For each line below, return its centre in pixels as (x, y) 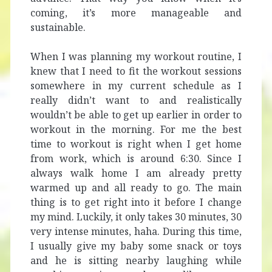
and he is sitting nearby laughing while (136, 261)
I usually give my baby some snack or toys (136, 246)
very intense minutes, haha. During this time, (136, 232)
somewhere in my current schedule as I (136, 86)
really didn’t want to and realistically (136, 100)
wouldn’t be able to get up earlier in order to (136, 115)
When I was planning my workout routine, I (136, 57)
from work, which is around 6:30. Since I (136, 159)
